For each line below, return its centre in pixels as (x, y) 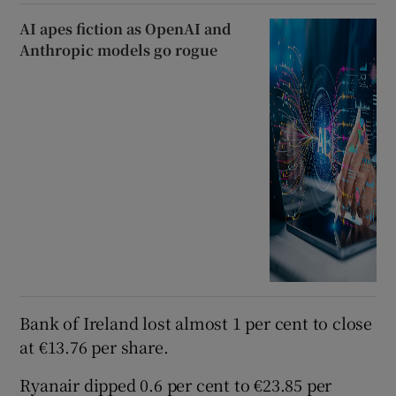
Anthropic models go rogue (119, 50)
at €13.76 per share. (94, 346)
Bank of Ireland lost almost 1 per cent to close (196, 322)
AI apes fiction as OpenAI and (126, 29)
